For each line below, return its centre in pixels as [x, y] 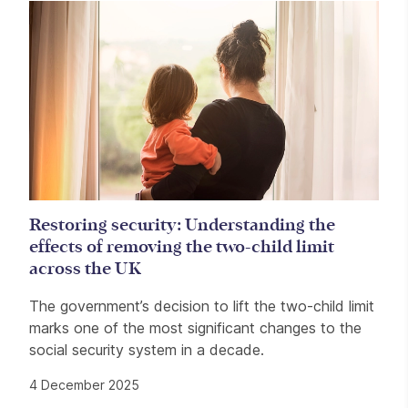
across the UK [85, 270]
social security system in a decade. [147, 350]
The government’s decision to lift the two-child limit [202, 306]
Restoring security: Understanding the [182, 226]
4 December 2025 [84, 385]
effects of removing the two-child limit [182, 248]
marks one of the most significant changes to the [195, 328]
